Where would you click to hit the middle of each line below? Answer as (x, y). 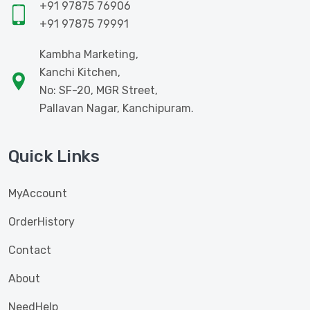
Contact (30, 250)
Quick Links (54, 156)
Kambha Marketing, (89, 54)
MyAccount (38, 193)
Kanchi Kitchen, (80, 72)
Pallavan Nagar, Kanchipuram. (117, 108)
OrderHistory (42, 222)
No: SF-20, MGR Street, (99, 90)
